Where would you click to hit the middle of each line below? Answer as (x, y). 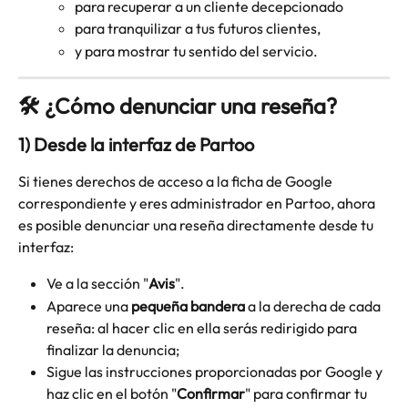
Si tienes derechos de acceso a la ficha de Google (177, 182)
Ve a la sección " (97, 284)
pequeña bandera (188, 306)
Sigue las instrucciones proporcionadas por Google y (216, 371)
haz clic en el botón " (112, 393)
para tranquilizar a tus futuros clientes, (198, 29)
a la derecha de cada (314, 306)
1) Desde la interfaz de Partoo (138, 145)
